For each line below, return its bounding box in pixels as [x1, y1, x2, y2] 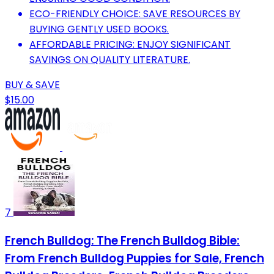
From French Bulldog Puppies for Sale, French [5, 250, 264, 267]
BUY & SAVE [5, 77, 60, 92]
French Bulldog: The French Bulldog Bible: [5, 232, 240, 249]
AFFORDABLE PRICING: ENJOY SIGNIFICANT [29, 37, 231, 51]
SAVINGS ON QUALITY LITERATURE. [29, 52, 190, 67]
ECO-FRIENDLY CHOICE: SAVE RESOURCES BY [29, 6, 240, 21]
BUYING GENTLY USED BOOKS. [29, 21, 169, 36]
